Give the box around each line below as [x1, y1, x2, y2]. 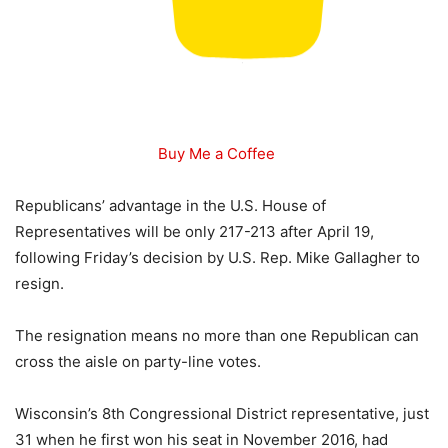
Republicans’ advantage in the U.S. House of [15, 196, 326, 216]
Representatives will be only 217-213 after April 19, [15, 222, 374, 242]
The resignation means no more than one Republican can [15, 326, 419, 346]
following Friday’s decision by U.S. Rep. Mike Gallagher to [15, 248, 420, 268]
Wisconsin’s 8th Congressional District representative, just [15, 404, 429, 424]
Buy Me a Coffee [157, 144, 275, 164]
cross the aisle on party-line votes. [15, 352, 261, 372]
